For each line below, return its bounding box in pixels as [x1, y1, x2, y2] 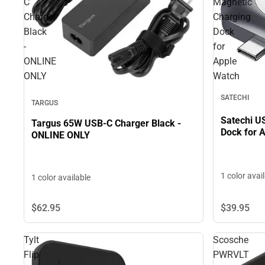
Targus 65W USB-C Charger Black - [31, 118, 181, 130]
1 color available [31, 172, 91, 182]
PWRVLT [213, 248, 249, 260]
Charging [213, 11, 251, 22]
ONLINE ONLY [31, 130, 90, 141]
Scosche [213, 234, 248, 245]
